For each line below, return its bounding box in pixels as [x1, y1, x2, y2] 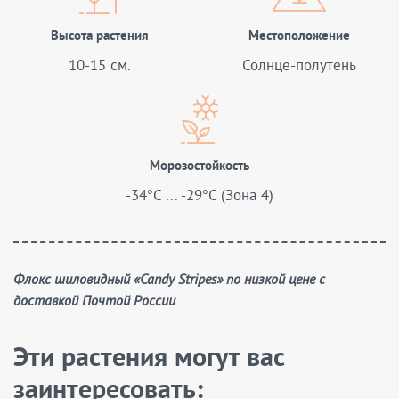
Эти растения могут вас [13, 343, 285, 376]
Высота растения [51, 28, 149, 45]
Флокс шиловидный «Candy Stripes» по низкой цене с [13, 272, 24, 289]
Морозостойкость [150, 159, 249, 175]
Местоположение [248, 28, 350, 45]
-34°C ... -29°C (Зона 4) [126, 185, 273, 204]
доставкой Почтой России [13, 293, 175, 311]
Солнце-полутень [242, 55, 356, 74]
